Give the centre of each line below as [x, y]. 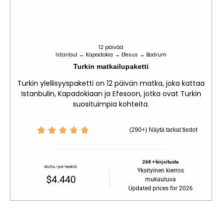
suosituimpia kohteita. [111, 104]
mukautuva [160, 180]
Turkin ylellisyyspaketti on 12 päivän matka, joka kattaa [111, 83]
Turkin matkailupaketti [111, 66]
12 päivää [111, 47]
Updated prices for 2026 [160, 189]
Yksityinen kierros [160, 171]
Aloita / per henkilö [61, 167]
